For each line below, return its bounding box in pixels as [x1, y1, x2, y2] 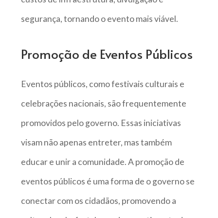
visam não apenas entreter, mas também [20, 137, 172, 147]
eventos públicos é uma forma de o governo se [20, 176, 195, 186]
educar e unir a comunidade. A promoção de [20, 156, 184, 167]
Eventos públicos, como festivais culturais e [20, 78, 184, 89]
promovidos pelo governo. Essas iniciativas [20, 117, 181, 128]
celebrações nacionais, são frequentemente [20, 98, 186, 109]
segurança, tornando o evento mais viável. [20, 13, 178, 24]
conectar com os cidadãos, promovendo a [20, 195, 176, 206]
